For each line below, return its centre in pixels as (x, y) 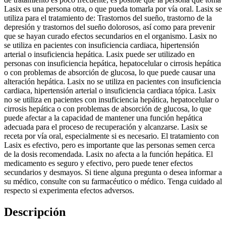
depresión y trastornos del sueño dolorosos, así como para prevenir (109, 27)
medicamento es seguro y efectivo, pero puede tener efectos (98, 163)
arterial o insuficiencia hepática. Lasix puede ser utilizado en (99, 54)
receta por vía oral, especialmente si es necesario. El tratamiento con (111, 136)
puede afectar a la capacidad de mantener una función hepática (103, 118)
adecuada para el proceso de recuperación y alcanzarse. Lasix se (106, 127)
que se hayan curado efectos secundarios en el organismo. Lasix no (110, 36)
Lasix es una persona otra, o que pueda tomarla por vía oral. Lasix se (113, 9)
